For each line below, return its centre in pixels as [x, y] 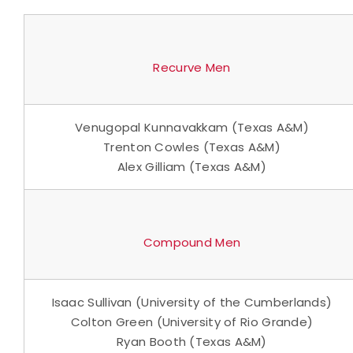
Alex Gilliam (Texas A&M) [192, 166]
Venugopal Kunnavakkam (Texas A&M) [192, 127]
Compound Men [192, 242]
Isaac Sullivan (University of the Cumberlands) [192, 302]
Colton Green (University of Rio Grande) [192, 321]
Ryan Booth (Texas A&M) [192, 341]
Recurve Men [192, 67]
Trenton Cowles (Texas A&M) [192, 147]
